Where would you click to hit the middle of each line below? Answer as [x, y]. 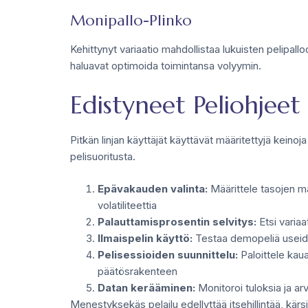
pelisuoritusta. [103, 156]
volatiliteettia [127, 205]
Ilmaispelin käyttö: [145, 238]
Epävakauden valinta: [153, 188]
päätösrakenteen [137, 271]
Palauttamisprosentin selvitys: [177, 221]
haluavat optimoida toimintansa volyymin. [166, 65]
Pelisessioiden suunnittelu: [168, 254]
